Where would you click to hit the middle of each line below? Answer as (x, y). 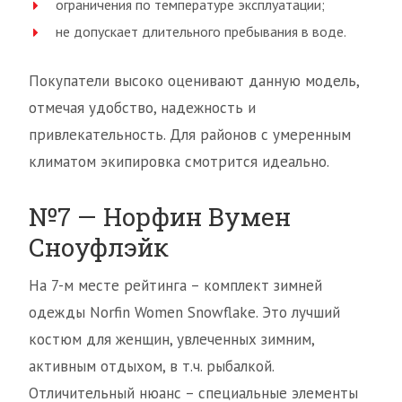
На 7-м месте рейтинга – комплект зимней (175, 285)
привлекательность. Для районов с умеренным (190, 135)
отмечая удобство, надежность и (142, 108)
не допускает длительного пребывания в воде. (201, 31)
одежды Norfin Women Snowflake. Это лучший (184, 312)
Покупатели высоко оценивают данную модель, (194, 81)
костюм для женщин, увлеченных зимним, (171, 339)
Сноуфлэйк (99, 247)
